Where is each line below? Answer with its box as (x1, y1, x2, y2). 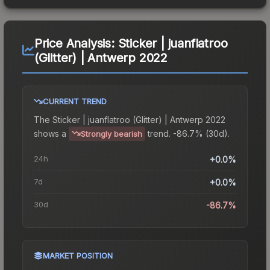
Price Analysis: (34, 36, 118, 51)
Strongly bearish (81, 128, 142, 139)
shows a (34, 128, 66, 139)
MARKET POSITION (43, 250, 113, 260)
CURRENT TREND (43, 96, 107, 106)
